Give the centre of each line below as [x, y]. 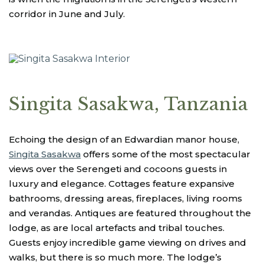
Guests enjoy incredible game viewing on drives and [128, 242]
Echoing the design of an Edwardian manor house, [124, 139]
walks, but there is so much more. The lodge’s [115, 257]
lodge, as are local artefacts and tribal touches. [117, 227]
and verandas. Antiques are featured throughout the [130, 213]
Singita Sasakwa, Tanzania [128, 104]
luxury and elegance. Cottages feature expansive [122, 183]
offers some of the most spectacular [166, 154]
